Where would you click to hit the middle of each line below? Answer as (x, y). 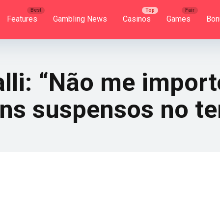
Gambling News (80, 19)
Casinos (137, 19)
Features (22, 19)
